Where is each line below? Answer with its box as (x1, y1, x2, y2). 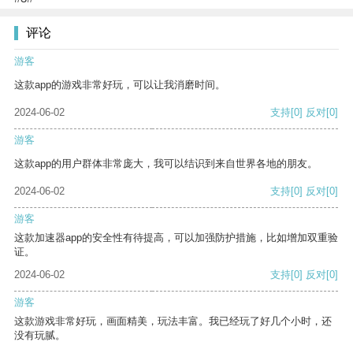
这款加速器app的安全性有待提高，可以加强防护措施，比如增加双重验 (14, 232, 338, 244)
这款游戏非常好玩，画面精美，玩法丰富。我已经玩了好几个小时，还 (14, 315, 332, 328)
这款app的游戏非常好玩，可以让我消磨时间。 (14, 79, 225, 91)
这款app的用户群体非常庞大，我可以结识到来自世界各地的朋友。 (14, 158, 318, 170)
